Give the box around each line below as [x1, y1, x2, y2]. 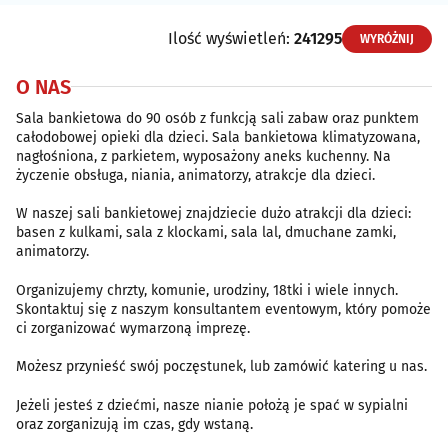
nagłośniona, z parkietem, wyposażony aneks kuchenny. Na [16, 147, 391, 165]
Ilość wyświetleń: [168, 28, 294, 48]
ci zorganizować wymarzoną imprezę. [16, 319, 250, 337]
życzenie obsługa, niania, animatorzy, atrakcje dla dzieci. [16, 166, 375, 184]
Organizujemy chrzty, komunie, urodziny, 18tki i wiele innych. [16, 281, 398, 299]
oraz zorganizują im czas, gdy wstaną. [16, 415, 253, 433]
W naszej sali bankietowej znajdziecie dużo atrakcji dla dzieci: [16, 205, 411, 223]
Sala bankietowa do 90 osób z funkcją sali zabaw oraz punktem [16, 109, 419, 127]
